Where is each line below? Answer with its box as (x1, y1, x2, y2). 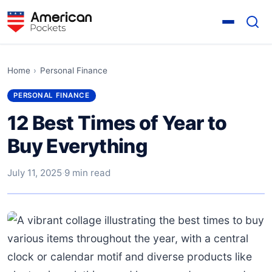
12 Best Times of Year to (7, 110, 227, 135)
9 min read (64, 166, 110, 178)
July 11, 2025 (7, 166, 62, 178)
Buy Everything (7, 134, 148, 158)
